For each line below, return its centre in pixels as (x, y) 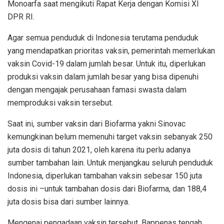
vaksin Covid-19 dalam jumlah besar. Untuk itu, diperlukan (106, 64)
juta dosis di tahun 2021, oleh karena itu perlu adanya (99, 150)
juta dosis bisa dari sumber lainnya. (68, 202)
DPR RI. (21, 17)
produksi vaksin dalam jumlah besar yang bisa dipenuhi (103, 77)
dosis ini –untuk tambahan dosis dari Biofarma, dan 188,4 (107, 189)
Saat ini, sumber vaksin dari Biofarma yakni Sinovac (96, 124)
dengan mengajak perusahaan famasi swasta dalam (97, 90)
